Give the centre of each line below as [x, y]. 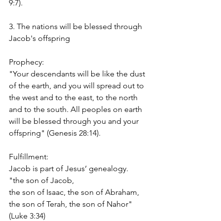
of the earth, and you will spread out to [77, 85]
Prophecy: [26, 62]
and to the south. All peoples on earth [76, 109]
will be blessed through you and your [75, 121]
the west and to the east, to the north [74, 97]
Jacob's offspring [39, 38]
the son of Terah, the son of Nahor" [72, 204]
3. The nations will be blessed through [76, 26]
